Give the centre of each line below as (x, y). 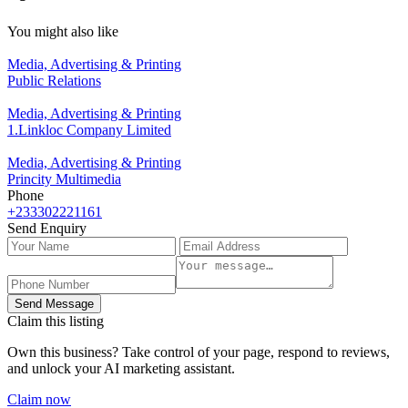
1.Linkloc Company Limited (89, 130)
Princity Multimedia (64, 179)
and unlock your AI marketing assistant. (121, 369)
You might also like (63, 32)
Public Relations (54, 81)
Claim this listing (56, 321)
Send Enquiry (47, 229)
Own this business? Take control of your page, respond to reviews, (199, 352)
